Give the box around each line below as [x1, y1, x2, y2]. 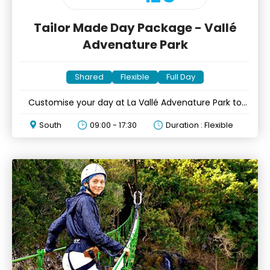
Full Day [166, 71, 195, 83]
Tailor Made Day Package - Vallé [33, 19, 237, 37]
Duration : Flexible [165, 119, 233, 131]
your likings [112, 108, 158, 121]
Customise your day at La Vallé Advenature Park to [28, 96, 242, 109]
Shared [75, 71, 104, 83]
